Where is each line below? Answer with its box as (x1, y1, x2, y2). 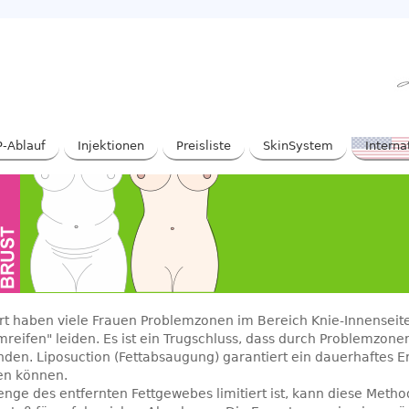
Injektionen (78, 139, 144, 152)
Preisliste (176, 139, 231, 152)
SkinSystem (263, 139, 333, 152)
